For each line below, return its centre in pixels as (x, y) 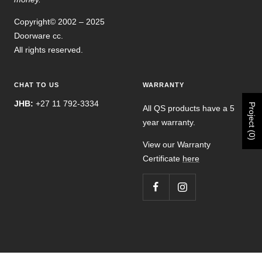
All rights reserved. (49, 50)
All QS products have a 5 (189, 108)
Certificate (163, 159)
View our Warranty (177, 145)
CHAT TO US (37, 85)
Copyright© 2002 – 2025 (59, 22)
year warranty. (169, 123)
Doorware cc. (39, 36)
